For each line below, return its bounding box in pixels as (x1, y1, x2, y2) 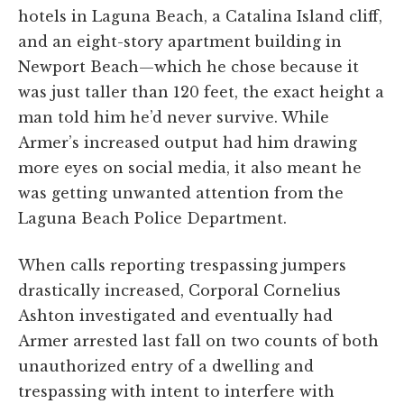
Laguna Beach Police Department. (18, 208, 287, 227)
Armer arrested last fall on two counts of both (18, 331, 379, 350)
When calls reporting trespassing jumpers (18, 255, 346, 274)
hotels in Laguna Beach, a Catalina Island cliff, (18, 6, 382, 25)
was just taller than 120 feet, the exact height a (18, 82, 384, 101)
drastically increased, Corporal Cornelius (18, 280, 341, 299)
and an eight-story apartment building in (18, 32, 342, 50)
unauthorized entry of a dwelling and (18, 356, 314, 375)
